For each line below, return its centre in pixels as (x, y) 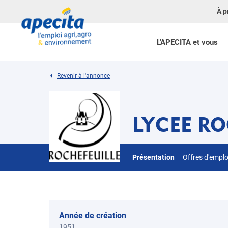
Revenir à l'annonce (83, 76)
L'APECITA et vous (187, 42)
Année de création (93, 216)
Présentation (153, 157)
